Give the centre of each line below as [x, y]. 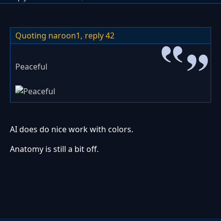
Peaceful [31, 67]
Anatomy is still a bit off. [54, 149]
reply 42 [100, 36]
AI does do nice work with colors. [72, 129]
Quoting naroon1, [49, 36]
